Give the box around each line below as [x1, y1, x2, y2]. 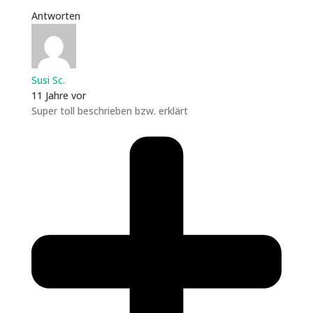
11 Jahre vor [31, 88, 86, 102]
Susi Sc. [31, 73, 65, 87]
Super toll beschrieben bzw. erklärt [31, 103, 188, 117]
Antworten [31, 8, 80, 22]
